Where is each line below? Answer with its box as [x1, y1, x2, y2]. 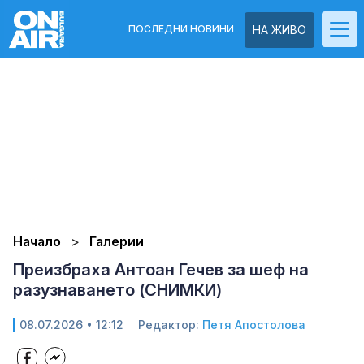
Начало [13, 233, 61, 249]
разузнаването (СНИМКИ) [13, 280, 222, 300]
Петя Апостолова [202, 318, 305, 331]
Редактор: [138, 318, 202, 331]
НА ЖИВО [253, 23, 306, 37]
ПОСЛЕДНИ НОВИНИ [128, 23, 234, 35]
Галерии [89, 233, 144, 249]
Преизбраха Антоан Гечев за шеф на [13, 260, 309, 279]
